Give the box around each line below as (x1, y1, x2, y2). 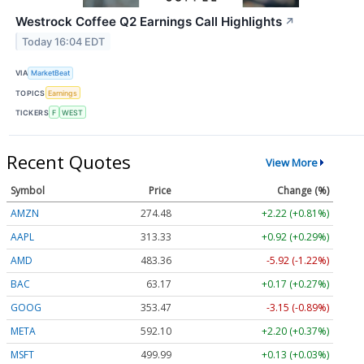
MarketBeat (31, 68, 71, 78)
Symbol (11, 184, 45, 198)
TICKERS (15, 107, 50, 117)
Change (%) (277, 184, 329, 198)
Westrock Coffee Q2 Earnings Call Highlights (15, 13, 282, 29)
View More (265, 154, 318, 170)
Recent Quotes (6, 149, 131, 175)
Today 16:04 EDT (22, 35, 106, 48)
